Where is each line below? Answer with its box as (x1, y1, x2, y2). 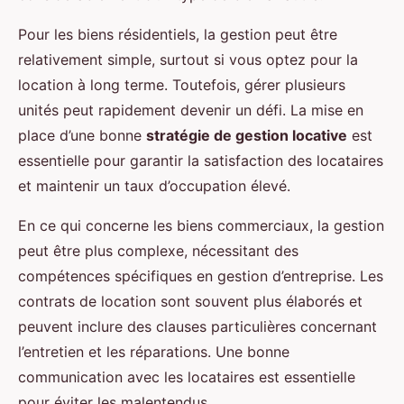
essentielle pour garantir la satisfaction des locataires (18, 151, 383, 170)
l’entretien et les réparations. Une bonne (18, 343, 289, 362)
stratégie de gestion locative (146, 126, 347, 145)
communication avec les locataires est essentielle (18, 368, 355, 387)
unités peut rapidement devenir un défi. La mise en (18, 101, 363, 120)
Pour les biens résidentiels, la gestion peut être (18, 25, 337, 44)
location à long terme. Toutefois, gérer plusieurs (18, 76, 345, 95)
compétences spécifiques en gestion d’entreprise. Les (18, 267, 383, 286)
